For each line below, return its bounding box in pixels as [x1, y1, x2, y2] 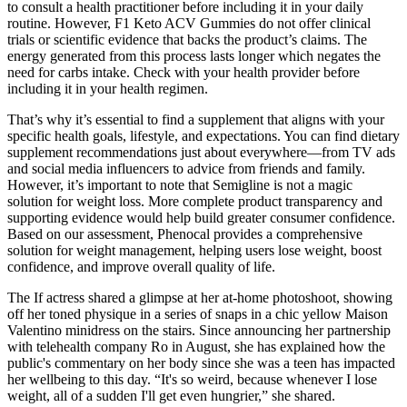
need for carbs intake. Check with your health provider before [7, 65, 360, 81]
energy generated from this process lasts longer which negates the [7, 48, 381, 65]
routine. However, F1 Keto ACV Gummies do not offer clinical [7, 15, 371, 32]
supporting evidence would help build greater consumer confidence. [7, 210, 395, 226]
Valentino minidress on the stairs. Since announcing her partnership [7, 323, 391, 339]
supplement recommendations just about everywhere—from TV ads [7, 144, 395, 161]
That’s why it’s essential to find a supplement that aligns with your [7, 112, 384, 128]
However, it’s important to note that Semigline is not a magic [7, 177, 352, 194]
